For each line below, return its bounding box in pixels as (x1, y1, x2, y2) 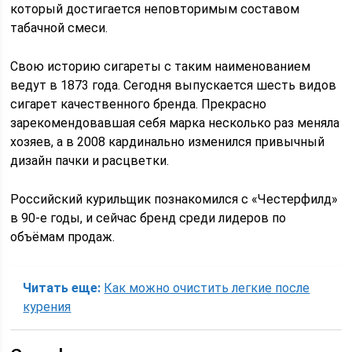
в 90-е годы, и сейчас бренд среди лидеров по (10, 211, 287, 225)
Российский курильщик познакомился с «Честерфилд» (10, 192, 339, 207)
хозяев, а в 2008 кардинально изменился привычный (10, 134, 325, 149)
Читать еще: (23, 280, 101, 295)
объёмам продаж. (10, 229, 115, 244)
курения (23, 299, 71, 314)
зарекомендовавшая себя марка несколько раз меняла (10, 115, 340, 130)
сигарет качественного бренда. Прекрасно (10, 97, 267, 112)
